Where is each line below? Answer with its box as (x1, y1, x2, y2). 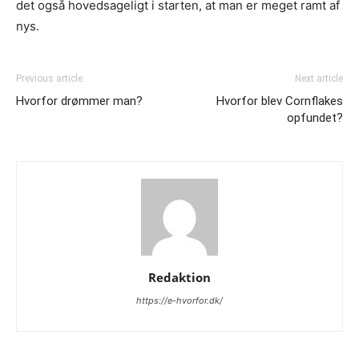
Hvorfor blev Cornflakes (216, 94, 343, 109)
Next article (295, 73, 343, 85)
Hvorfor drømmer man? (16, 94, 143, 109)
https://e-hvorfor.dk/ (136, 295, 223, 307)
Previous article (16, 73, 83, 85)
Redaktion (148, 269, 211, 286)
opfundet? (287, 111, 343, 126)
